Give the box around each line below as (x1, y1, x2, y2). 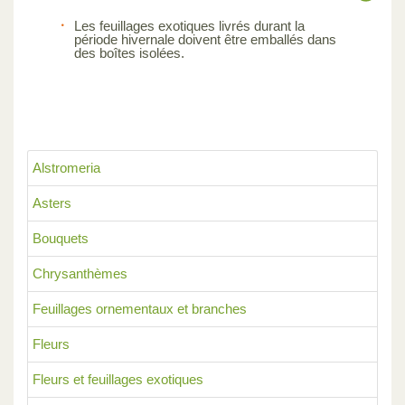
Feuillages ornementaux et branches (33, 300, 247, 316)
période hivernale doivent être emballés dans (74, 31, 336, 47)
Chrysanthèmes (33, 265, 127, 281)
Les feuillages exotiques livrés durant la (74, 17, 305, 33)
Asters (33, 194, 71, 211)
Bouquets (33, 230, 89, 246)
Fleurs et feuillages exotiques (33, 371, 203, 387)
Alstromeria (33, 159, 100, 175)
